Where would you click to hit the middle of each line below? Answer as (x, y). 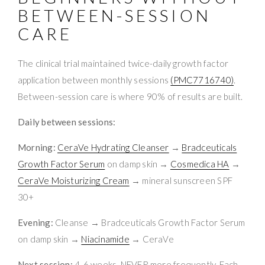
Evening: (35, 222)
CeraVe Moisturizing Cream (74, 180)
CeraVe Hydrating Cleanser (113, 147)
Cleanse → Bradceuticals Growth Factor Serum (149, 222)
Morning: (37, 147)
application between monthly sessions (94, 80)
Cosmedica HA (200, 164)
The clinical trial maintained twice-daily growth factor (123, 63)
